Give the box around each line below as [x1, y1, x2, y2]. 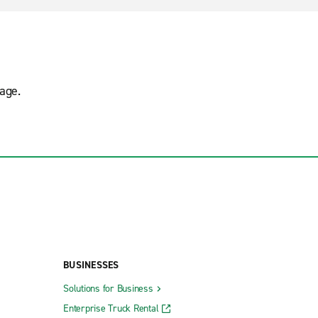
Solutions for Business [63, 281, 153, 295]
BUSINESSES [63, 258, 119, 272]
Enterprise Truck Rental [63, 301, 159, 315]
